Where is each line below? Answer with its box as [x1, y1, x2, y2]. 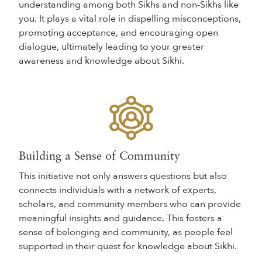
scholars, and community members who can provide [19, 198, 241, 211]
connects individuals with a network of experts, [19, 184, 216, 196]
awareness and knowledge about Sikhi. [19, 54, 184, 67]
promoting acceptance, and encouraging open [19, 26, 218, 39]
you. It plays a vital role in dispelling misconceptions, [19, 12, 241, 25]
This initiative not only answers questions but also [19, 170, 227, 182]
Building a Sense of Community [19, 151, 180, 163]
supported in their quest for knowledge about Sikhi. [19, 240, 237, 253]
